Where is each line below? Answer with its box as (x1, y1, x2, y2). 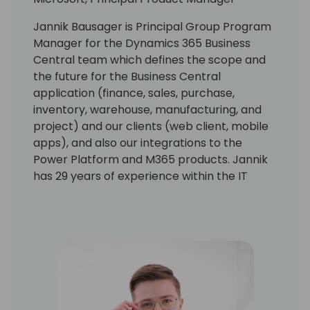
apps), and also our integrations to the (33, 134, 242, 151)
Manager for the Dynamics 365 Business (33, 35, 250, 51)
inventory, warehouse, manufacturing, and (33, 101, 262, 118)
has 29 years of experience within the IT (33, 167, 248, 184)
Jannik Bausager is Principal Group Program (33, 18, 271, 35)
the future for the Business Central (33, 68, 221, 84)
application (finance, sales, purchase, (33, 84, 235, 101)
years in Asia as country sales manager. (33, 234, 247, 250)
